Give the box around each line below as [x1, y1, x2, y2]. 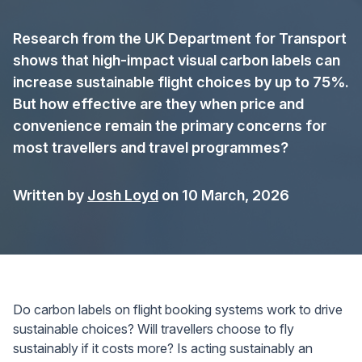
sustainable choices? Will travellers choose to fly [13, 321, 294, 337]
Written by [13, 187, 87, 204]
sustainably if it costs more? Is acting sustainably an [13, 340, 313, 356]
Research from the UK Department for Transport [13, 30, 347, 47]
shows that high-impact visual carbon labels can [13, 52, 340, 69]
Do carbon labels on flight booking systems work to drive [13, 301, 343, 318]
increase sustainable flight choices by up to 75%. [13, 74, 349, 90]
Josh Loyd [87, 187, 158, 204]
